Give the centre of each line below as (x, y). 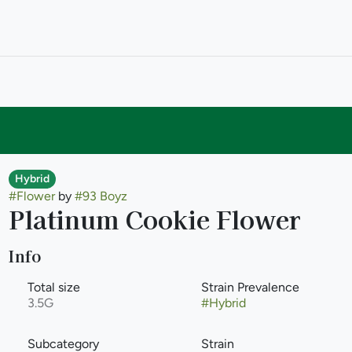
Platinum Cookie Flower (154, 218)
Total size (53, 287)
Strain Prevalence (250, 287)
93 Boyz (104, 196)
